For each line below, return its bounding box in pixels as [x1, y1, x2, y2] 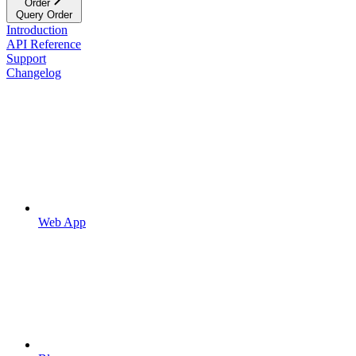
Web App [38, 215, 86, 229]
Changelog [6, 65, 61, 79]
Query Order [16, 8, 72, 21]
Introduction [6, 22, 68, 37]
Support [6, 51, 46, 65]
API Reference [6, 37, 81, 51]
